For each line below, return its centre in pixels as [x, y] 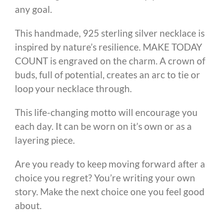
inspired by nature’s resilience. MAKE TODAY [109, 47]
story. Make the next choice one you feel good [110, 191]
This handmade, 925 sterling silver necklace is [110, 33]
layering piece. [45, 140]
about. [28, 205]
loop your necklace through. [73, 88]
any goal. [33, 9]
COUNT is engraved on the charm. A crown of [110, 60]
